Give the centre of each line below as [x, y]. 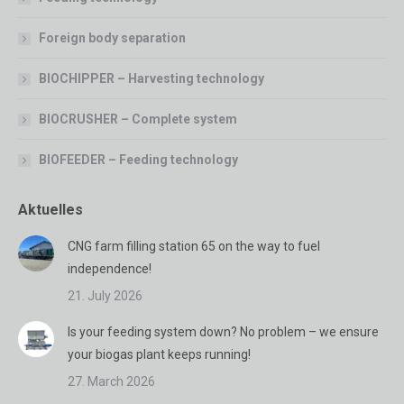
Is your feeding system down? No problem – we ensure [223, 332]
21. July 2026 [105, 296]
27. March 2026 [111, 382]
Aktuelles [50, 210]
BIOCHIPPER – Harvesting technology [151, 79]
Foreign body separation [112, 38]
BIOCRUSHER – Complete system [138, 119]
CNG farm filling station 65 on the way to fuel [194, 247]
